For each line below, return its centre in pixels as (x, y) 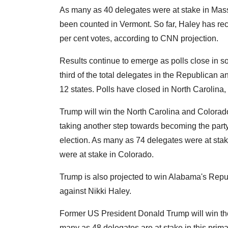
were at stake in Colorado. (107, 155)
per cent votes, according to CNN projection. (139, 39)
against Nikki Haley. (95, 191)
